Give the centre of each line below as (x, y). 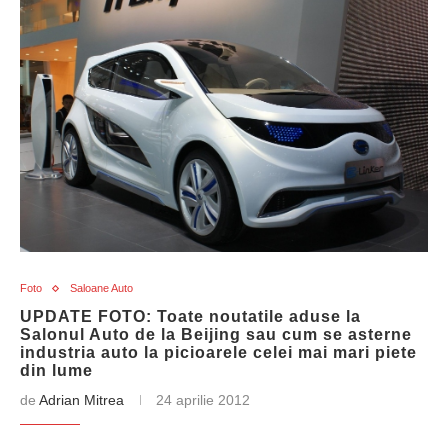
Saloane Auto (101, 288)
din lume (56, 370)
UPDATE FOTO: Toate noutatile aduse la (190, 316)
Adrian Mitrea (81, 400)
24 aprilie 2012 (203, 400)
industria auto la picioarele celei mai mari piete (218, 352)
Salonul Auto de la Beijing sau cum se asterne (216, 334)
